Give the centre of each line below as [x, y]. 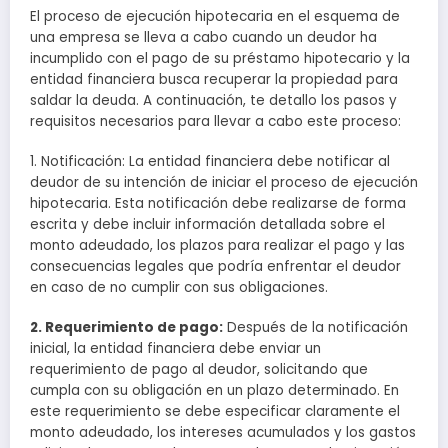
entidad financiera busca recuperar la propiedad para [214, 79]
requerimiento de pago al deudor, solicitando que [199, 370]
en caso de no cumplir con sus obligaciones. [179, 288]
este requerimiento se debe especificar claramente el [215, 412]
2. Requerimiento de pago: [126, 328]
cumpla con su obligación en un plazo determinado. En [214, 391]
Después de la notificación [315, 328]
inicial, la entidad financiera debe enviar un [175, 349]
